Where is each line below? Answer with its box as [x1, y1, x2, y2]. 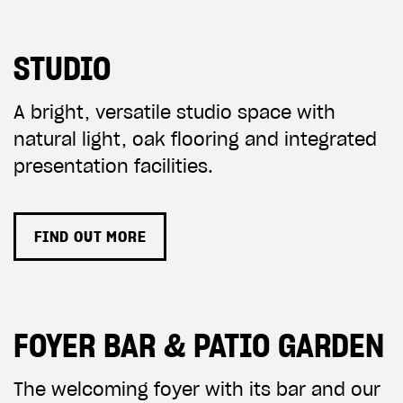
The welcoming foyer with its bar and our [13, 378, 381, 401]
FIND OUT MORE [34, 228, 147, 246]
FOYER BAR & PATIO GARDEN [13, 325, 384, 366]
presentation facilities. [13, 155, 213, 178]
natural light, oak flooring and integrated [13, 128, 377, 151]
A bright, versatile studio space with [13, 101, 336, 124]
